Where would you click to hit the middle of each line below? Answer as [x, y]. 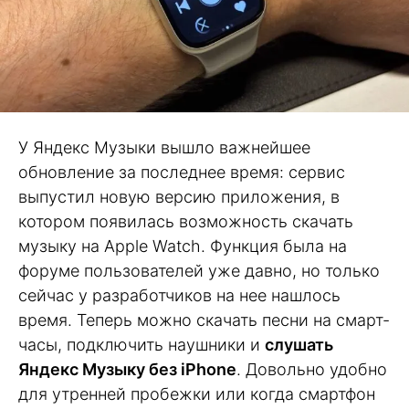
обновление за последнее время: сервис [182, 172]
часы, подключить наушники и [142, 344]
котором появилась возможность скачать [186, 221]
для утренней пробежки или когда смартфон [197, 393]
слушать [299, 344]
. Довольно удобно [312, 369]
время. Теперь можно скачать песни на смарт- [204, 320]
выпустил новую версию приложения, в [179, 196]
